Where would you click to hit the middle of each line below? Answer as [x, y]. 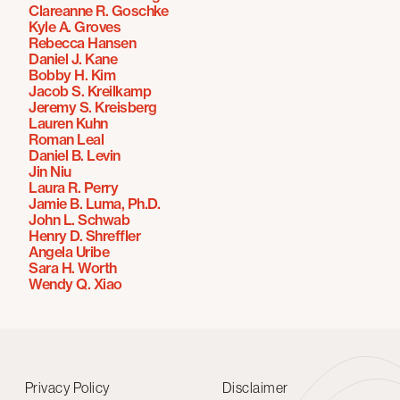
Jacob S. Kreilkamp [90, 91]
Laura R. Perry [74, 187]
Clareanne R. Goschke [99, 11]
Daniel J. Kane [73, 59]
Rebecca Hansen [83, 43]
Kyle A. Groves [75, 27]
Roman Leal [67, 139]
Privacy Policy [68, 387]
